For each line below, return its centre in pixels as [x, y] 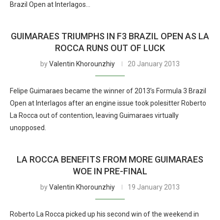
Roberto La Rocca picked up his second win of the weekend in [104, 214]
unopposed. [28, 128]
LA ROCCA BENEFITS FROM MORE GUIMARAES [110, 159]
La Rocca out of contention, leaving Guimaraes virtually [94, 115]
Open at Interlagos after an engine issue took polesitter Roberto [108, 103]
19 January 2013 [154, 187]
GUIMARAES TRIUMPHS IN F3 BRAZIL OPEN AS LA [110, 36]
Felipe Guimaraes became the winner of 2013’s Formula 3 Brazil [108, 91]
